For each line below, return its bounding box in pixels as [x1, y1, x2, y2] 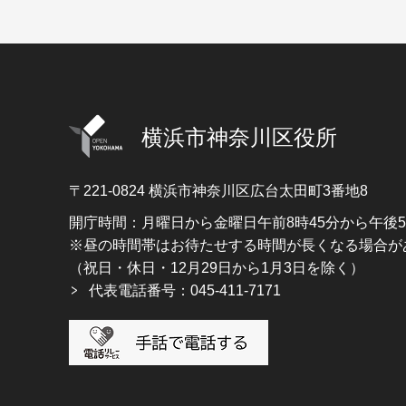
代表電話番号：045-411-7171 [89, 283, 281, 299]
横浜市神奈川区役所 [141, 125, 337, 150]
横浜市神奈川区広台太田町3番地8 [149, 183, 368, 199]
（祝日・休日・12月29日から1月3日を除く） [69, 260, 364, 276]
